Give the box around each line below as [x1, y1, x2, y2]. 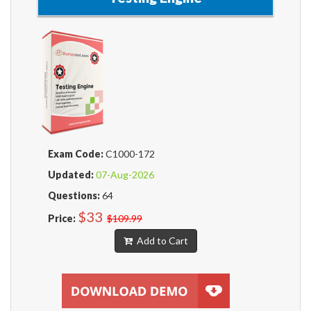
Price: [48, 212, 76, 225]
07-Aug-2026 [96, 169, 154, 181]
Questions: [48, 190, 100, 202]
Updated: [48, 169, 94, 181]
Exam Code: [48, 148, 103, 160]
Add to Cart [132, 235, 188, 247]
